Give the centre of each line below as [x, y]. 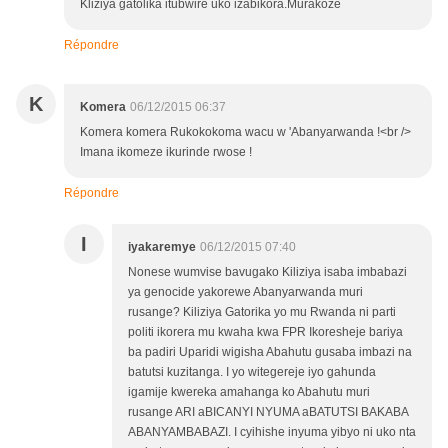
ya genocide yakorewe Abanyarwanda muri [245, 292]
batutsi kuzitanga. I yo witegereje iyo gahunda [252, 372]
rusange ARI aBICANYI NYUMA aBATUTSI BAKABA [268, 412]
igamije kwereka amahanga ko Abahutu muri [249, 392]
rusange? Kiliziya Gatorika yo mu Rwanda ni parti [262, 312]
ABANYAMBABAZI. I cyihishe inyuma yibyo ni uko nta [272, 432]
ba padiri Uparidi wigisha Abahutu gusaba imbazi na [270, 352]
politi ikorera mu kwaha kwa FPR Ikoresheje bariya [265, 332]
